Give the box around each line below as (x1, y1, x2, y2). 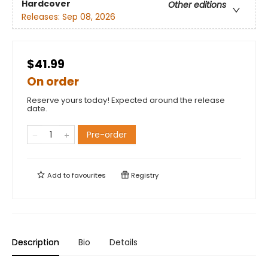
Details (109, 236, 138, 249)
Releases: (22, 11, 62, 23)
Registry (129, 170, 159, 181)
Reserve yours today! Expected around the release (27, 95, 225, 106)
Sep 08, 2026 (62, 11, 115, 23)
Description (12, 236, 59, 249)
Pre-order (87, 129, 127, 141)
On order (27, 74, 79, 90)
